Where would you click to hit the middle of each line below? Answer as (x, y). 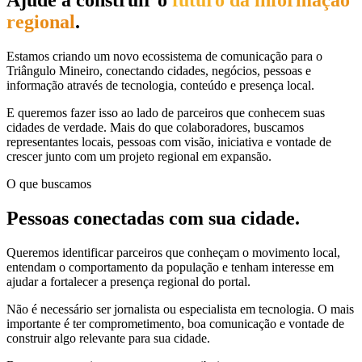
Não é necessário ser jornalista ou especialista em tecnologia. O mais (180, 309)
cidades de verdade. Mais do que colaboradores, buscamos (155, 127)
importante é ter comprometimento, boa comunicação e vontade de (175, 323)
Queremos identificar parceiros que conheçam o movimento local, (173, 252)
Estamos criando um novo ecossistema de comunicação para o (164, 56)
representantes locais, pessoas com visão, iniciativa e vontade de (169, 141)
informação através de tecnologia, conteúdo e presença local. (160, 85)
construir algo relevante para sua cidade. (108, 338)
